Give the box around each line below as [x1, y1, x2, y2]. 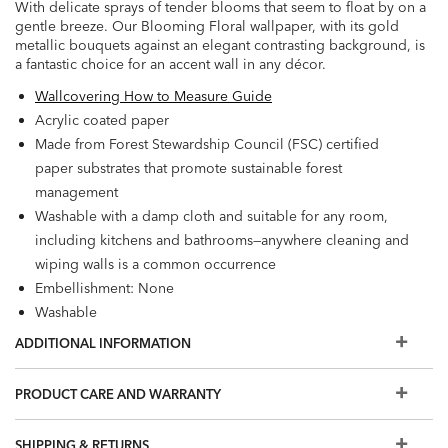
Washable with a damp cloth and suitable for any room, [35, 206, 388, 225]
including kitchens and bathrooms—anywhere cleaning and [35, 230, 409, 249]
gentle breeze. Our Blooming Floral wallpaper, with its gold [15, 16, 399, 35]
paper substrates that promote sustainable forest [35, 158, 342, 177]
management [35, 182, 118, 201]
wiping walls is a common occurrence [35, 254, 276, 273]
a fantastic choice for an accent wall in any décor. [15, 54, 326, 73]
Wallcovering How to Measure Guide [35, 86, 272, 105]
